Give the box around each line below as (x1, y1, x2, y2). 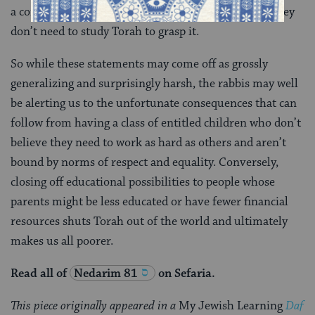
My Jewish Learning (179, 297, 285, 314)
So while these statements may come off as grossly (11, 56, 268, 72)
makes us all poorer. (11, 233, 113, 249)
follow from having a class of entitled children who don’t (11, 115, 301, 131)
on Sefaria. (155, 265, 215, 281)
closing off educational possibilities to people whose (11, 174, 275, 190)
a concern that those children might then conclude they (11, 4, 295, 20)
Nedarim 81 (74, 265, 138, 281)
